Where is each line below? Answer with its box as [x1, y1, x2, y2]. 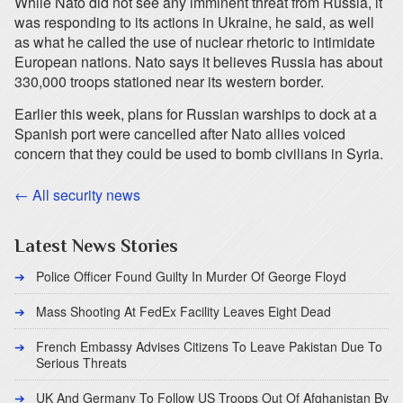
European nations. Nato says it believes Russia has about [14, 51, 382, 72]
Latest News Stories [14, 236, 178, 255]
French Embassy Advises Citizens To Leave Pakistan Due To [36, 337, 382, 355]
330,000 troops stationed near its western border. [14, 71, 324, 92]
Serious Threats [36, 354, 127, 372]
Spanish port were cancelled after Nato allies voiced [14, 123, 345, 144]
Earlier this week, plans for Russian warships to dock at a [14, 103, 377, 124]
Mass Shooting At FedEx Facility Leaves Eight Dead [36, 302, 331, 320]
